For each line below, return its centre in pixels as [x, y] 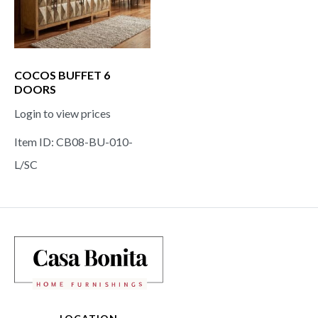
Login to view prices [62, 114]
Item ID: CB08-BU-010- [73, 142]
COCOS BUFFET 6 [62, 75]
